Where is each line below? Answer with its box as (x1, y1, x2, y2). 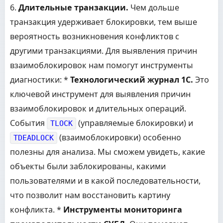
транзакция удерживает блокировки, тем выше (10, 16, 197, 27)
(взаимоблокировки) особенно (57, 132, 181, 143)
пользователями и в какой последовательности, (10, 175, 201, 186)
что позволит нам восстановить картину (10, 190, 170, 201)
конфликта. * (10, 204, 63, 215)
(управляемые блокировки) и (76, 117, 193, 128)
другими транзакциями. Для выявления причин (10, 45, 197, 56)
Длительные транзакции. (18, 2, 128, 13)
